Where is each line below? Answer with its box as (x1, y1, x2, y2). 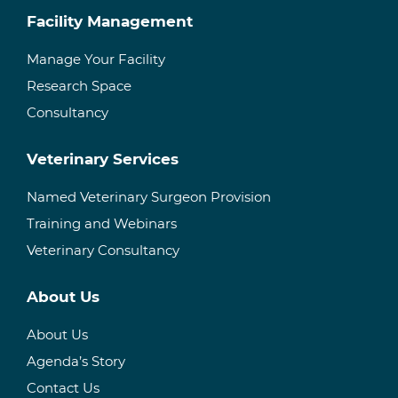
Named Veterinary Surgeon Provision (27, 188, 271, 205)
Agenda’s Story (27, 353, 125, 370)
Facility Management (27, 12, 193, 30)
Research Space (27, 77, 131, 94)
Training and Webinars (27, 215, 177, 232)
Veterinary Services (27, 150, 179, 168)
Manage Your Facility (27, 51, 165, 68)
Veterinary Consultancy (27, 242, 179, 259)
